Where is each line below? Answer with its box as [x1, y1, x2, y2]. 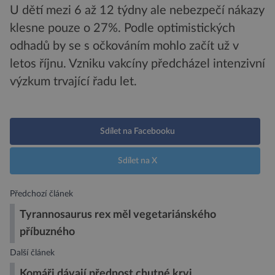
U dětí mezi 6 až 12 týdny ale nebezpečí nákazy [10, 4, 265, 17]
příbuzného [20, 227, 75, 238]
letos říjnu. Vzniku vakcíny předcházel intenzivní [10, 58, 265, 71]
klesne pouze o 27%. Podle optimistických [10, 22, 235, 35]
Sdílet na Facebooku [100, 127, 175, 136]
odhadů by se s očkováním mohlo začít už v [10, 40, 239, 53]
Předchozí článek [10, 189, 73, 199]
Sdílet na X [118, 157, 157, 166]
